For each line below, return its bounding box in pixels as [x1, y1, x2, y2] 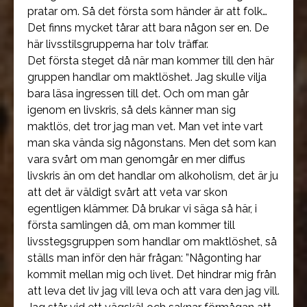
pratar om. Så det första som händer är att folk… [27, 5, 267, 18]
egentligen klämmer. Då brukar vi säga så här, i [27, 202, 257, 215]
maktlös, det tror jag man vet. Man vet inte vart [27, 120, 263, 133]
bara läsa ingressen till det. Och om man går [27, 87, 249, 100]
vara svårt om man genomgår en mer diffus [27, 153, 245, 166]
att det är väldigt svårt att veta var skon [27, 186, 228, 199]
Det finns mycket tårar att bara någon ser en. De [27, 21, 269, 34]
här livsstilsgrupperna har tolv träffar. [27, 38, 208, 51]
